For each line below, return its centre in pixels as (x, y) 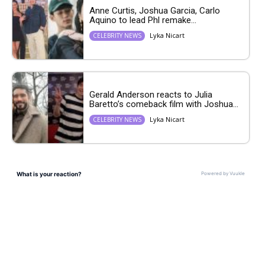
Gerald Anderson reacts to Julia (151, 95)
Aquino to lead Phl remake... (143, 20)
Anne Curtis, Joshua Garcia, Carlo (155, 11)
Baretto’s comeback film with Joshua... (164, 104)
